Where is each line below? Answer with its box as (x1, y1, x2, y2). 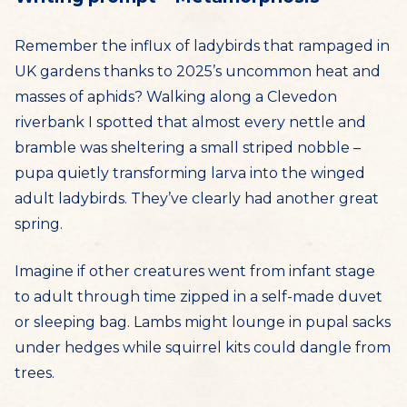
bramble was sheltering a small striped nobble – (15, 139, 361, 156)
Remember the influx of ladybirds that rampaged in (15, 37, 390, 55)
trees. (15, 364, 55, 382)
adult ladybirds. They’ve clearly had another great (15, 190, 379, 207)
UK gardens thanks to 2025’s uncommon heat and (15, 63, 381, 80)
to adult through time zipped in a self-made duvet (15, 288, 382, 305)
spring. (15, 215, 63, 233)
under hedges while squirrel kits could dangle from (15, 339, 391, 356)
